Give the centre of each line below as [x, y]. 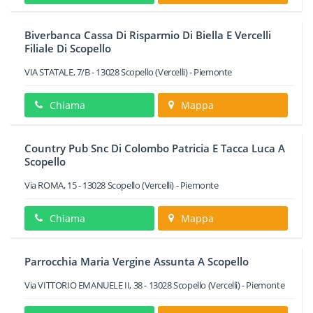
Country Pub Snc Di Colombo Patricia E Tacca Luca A [155, 148]
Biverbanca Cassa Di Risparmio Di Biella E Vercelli [148, 35]
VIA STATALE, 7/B [57, 72]
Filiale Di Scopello [68, 48]
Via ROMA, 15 [51, 185]
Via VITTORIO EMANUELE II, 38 [83, 285]
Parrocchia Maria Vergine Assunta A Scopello [137, 261]
